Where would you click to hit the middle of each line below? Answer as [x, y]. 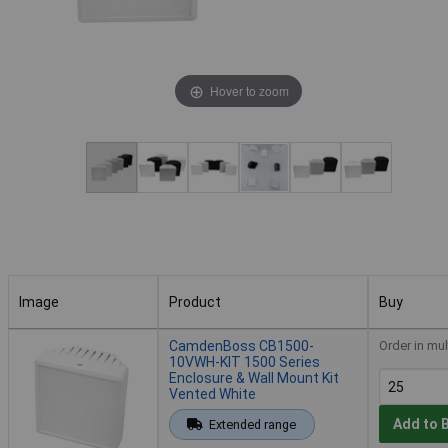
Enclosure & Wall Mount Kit [254, 377]
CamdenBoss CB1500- [241, 345]
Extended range [252, 424]
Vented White [212, 393]
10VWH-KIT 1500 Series [244, 361]
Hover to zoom [249, 90]
